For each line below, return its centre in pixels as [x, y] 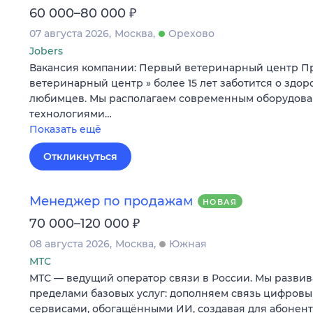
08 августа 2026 [70, 243]
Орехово [191, 34]
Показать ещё [65, 130]
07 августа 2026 [69, 34]
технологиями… [71, 114]
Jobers [46, 51]
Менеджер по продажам [111, 201]
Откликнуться [80, 157]
